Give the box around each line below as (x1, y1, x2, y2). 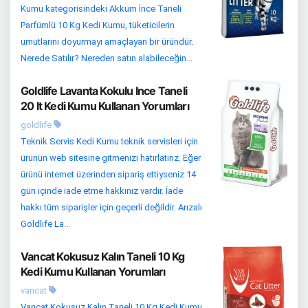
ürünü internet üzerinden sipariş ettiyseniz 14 (21, 168, 196, 179)
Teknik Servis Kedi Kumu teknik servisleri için (21, 135, 198, 146)
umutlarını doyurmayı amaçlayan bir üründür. (21, 36, 193, 47)
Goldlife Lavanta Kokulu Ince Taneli (21, 83, 187, 98)
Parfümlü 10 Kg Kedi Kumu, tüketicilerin (21, 19, 175, 30)
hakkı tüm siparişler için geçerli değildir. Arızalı (21, 201, 202, 212)
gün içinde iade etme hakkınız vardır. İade (21, 185, 183, 196)
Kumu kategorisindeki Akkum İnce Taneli (21, 3, 181, 14)
